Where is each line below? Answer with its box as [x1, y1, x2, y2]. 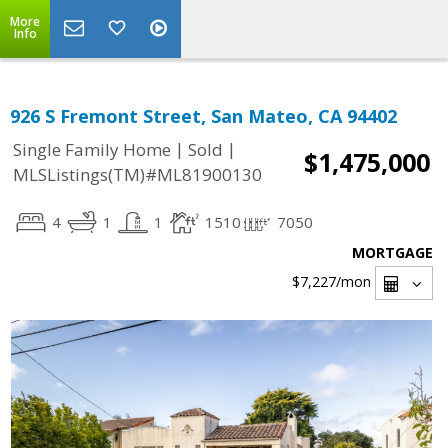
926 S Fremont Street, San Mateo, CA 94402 [10, 104, 397, 128]
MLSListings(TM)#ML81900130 [13, 163, 262, 187]
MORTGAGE [352, 243, 433, 262]
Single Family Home [13, 138, 171, 162]
